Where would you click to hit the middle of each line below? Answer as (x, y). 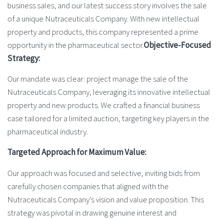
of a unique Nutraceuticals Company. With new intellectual (103, 18)
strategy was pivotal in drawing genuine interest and (92, 212)
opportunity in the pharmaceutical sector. (76, 45)
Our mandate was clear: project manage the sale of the (98, 78)
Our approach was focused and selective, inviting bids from (104, 173)
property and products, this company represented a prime (103, 32)
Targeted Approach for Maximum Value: (77, 152)
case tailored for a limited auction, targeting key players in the (108, 118)
